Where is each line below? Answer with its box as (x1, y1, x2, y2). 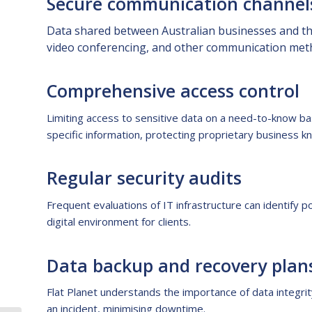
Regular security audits (47, 166, 242, 190)
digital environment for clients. (47, 214, 191, 228)
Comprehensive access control (47, 79, 299, 102)
